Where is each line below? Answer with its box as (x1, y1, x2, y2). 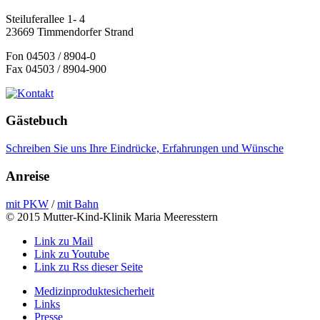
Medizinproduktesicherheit (34, 284, 154, 297)
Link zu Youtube (34, 247, 109, 260)
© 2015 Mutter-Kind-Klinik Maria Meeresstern (6, 210, 218, 223)
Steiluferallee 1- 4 (6, 12, 85, 25)
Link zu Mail (34, 234, 93, 247)
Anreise (6, 168, 49, 184)
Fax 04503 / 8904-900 (6, 62, 106, 75)
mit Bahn (57, 197, 99, 210)
